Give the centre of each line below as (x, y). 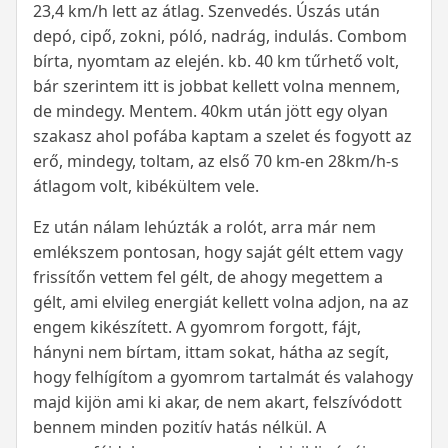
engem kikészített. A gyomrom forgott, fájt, (197, 327)
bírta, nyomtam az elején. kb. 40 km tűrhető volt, (216, 61)
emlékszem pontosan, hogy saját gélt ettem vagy (218, 252)
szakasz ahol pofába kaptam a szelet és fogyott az (222, 136)
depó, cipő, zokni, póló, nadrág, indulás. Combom (220, 36)
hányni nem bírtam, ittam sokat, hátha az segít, (211, 352)
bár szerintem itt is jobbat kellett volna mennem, (216, 86)
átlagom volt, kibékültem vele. (146, 186)
